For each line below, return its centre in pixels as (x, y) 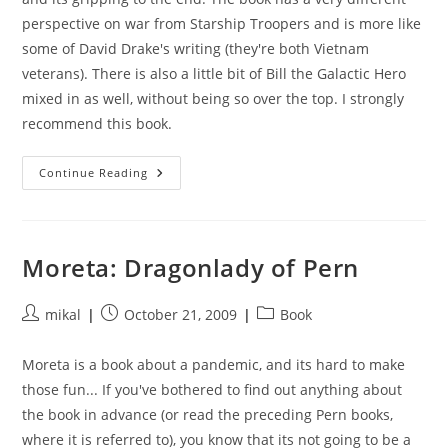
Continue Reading (94, 172)
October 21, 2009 (181, 314)
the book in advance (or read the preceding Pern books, (208, 414)
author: (46, 334)
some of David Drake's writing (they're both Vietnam (196, 48)
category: (287, 334)
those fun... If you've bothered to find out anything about (212, 389)
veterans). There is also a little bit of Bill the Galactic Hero (214, 73)
